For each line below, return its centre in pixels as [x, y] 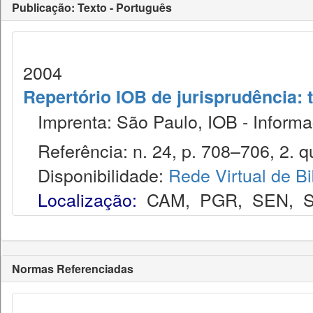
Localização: [87, 199]
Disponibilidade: [96, 175]
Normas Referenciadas [73, 269]
